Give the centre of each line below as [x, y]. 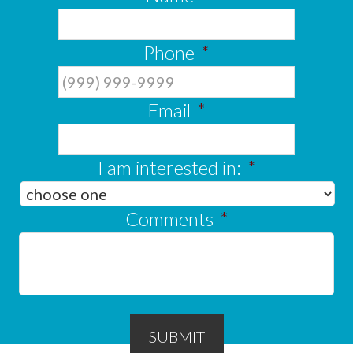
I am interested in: [169, 168]
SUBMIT [176, 337]
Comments [169, 219]
